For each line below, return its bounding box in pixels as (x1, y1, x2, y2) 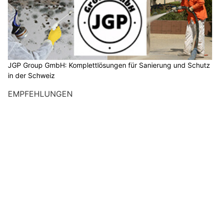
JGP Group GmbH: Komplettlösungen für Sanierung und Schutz (8, 61, 210, 70)
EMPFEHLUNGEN (8, 89, 73, 99)
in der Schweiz (8, 71, 55, 80)
